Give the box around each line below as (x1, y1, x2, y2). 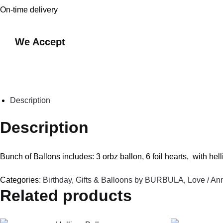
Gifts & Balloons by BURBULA (76, 176, 184, 185)
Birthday (43, 176, 72, 185)
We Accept (15, 36, 66, 47)
